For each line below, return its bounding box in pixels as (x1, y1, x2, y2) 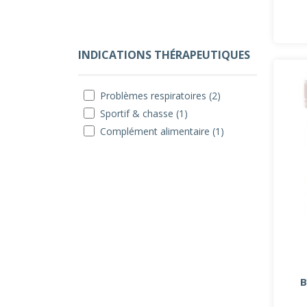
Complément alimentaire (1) (100, 125, 224, 138)
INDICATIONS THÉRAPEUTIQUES (78, 47, 250, 62)
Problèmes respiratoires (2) (100, 89, 221, 102)
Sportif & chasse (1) (100, 107, 188, 120)
